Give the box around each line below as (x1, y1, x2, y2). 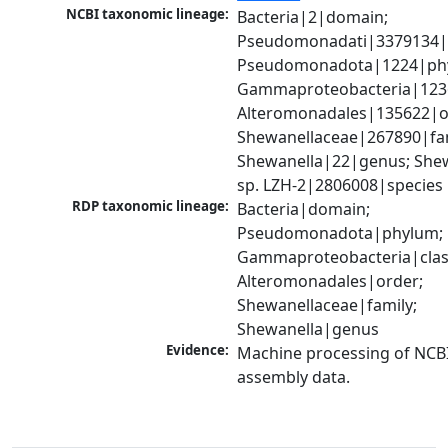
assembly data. (237, 366, 351, 389)
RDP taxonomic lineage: (72, 197, 230, 216)
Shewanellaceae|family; (237, 294, 418, 317)
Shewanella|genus (237, 318, 380, 341)
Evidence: (166, 341, 230, 360)
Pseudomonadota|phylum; (237, 222, 444, 245)
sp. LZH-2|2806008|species (237, 174, 444, 197)
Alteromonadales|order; (237, 270, 424, 293)
